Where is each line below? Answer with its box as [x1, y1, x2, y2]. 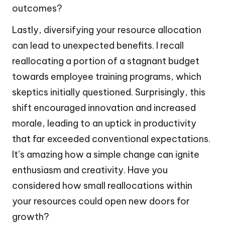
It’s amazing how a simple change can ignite [12, 148, 199, 160]
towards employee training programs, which [12, 70, 201, 82]
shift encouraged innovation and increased [12, 101, 196, 114]
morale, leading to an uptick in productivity [12, 117, 196, 129]
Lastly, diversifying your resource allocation [12, 24, 201, 36]
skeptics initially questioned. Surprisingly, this [12, 86, 205, 98]
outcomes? [12, 2, 62, 14]
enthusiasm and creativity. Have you [12, 164, 168, 176]
